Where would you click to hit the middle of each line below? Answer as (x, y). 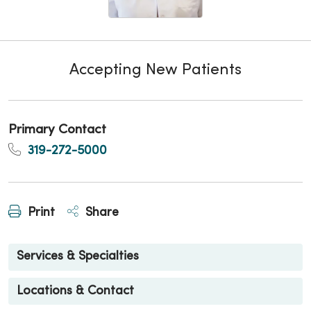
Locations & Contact (75, 291)
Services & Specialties (78, 257)
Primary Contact (57, 130)
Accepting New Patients (155, 70)
